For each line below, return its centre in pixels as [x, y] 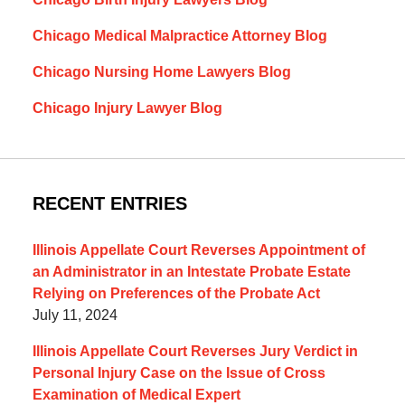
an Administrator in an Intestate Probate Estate [191, 272]
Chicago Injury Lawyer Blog [127, 108]
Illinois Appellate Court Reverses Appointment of [198, 250]
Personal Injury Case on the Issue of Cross [179, 373]
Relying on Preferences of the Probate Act [176, 294]
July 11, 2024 [75, 316]
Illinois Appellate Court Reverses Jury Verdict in [195, 352]
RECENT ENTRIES [109, 204]
